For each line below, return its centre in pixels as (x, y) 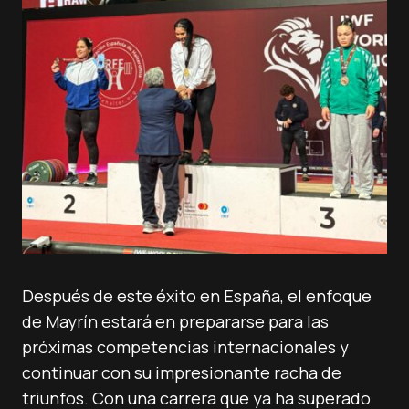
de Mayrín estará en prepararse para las (175, 321)
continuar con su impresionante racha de (182, 372)
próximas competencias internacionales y (185, 347)
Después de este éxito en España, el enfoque (197, 296)
